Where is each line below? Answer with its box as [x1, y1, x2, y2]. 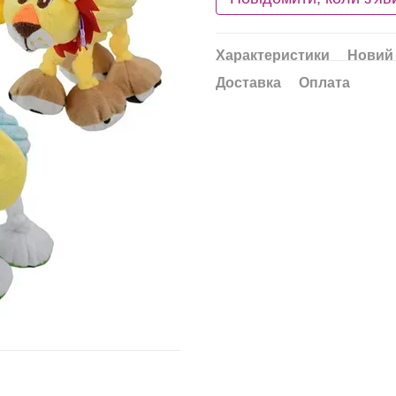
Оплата [299, 75, 350, 90]
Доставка [216, 75, 281, 90]
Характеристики [216, 48, 330, 63]
